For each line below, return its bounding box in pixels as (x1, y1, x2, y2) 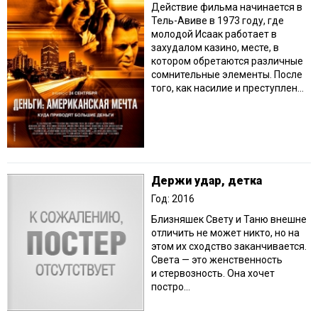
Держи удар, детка (151, 174, 262, 188)
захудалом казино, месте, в (151, 42, 279, 54)
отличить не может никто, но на (151, 227, 300, 239)
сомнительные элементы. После (151, 69, 302, 81)
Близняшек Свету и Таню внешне (151, 214, 307, 226)
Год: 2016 (151, 193, 194, 205)
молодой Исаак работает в (151, 28, 277, 40)
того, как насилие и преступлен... (151, 82, 304, 94)
